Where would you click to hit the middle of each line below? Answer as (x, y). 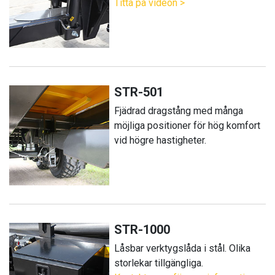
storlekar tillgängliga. (159, 263)
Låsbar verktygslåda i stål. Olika (183, 248)
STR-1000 (142, 229)
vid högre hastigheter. (161, 140)
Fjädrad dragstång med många (179, 110)
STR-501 (139, 92)
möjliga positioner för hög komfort (188, 125)
